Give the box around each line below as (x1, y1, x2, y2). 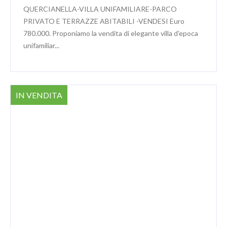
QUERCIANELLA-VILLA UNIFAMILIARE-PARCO (23, 4, 177, 13)
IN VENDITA (16, 90, 62, 100)
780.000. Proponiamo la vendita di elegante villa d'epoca (23, 28, 198, 37)
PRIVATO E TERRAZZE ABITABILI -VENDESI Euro (23, 16, 184, 25)
